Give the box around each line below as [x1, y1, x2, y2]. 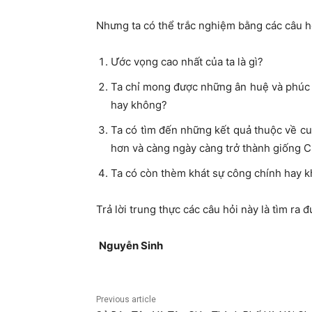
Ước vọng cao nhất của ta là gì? [111, 55, 263, 69]
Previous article [96, 295, 156, 305]
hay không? [111, 98, 167, 112]
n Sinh [132, 239, 163, 253]
